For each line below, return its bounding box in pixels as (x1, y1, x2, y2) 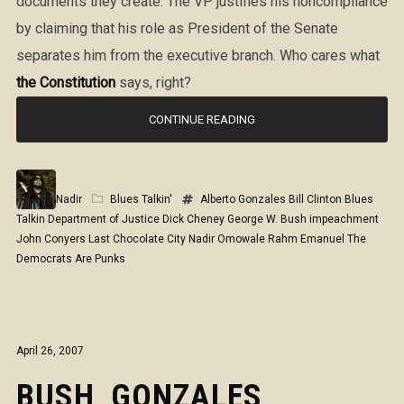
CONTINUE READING (149, 113, 255, 126)
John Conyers (15, 233, 86, 245)
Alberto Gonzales (199, 193, 286, 206)
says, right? (115, 74, 191, 91)
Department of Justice (47, 213, 160, 225)
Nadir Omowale (188, 233, 265, 245)
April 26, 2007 (15, 344, 84, 357)
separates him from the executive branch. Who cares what (15, 47, 380, 64)
